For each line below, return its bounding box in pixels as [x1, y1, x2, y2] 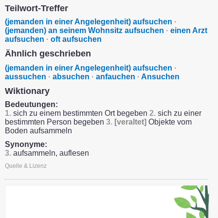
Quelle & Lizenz [5, 163, 47, 169]
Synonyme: [5, 140, 47, 148]
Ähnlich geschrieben [5, 49, 91, 58]
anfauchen [96, 73, 135, 81]
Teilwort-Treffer [5, 3, 68, 13]
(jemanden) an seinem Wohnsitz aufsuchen [5, 26, 164, 35]
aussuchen [5, 73, 46, 81]
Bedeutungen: [5, 100, 58, 109]
